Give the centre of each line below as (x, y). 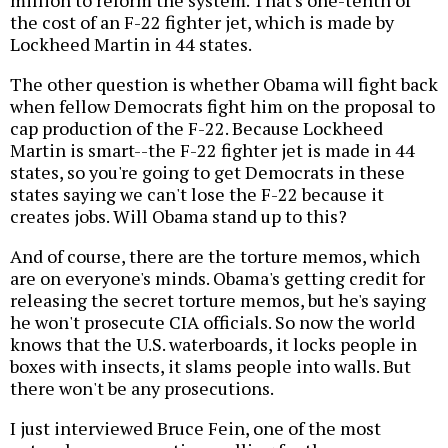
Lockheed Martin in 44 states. (131, 43)
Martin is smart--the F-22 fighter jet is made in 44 (212, 149)
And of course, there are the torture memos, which (215, 255)
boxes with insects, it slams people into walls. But (210, 365)
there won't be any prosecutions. (142, 387)
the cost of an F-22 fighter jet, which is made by (202, 21)
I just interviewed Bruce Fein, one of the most (195, 427)
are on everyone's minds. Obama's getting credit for (217, 277)
